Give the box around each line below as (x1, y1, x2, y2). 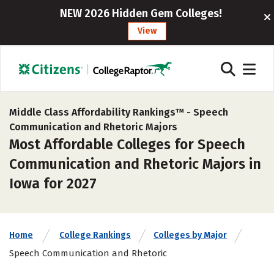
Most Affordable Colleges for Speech (9, 136, 245, 153)
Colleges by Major (154, 230, 227, 240)
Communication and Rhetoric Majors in (9, 155, 261, 172)
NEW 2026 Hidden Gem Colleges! (60, 7, 223, 20)
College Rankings (59, 230, 131, 240)
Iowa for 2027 (9, 175, 97, 192)
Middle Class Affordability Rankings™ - (9, 106, 193, 118)
